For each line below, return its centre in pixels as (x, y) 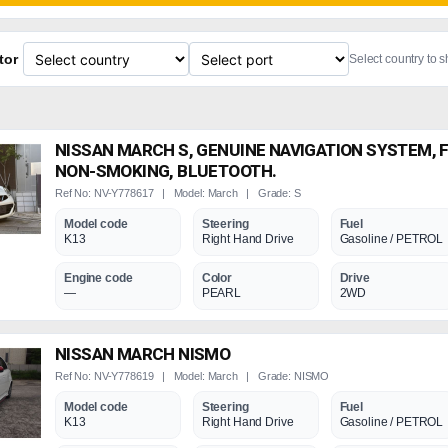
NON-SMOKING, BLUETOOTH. (166, 171)
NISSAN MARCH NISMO (143, 354)
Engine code (98, 278)
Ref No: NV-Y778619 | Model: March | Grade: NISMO (192, 376)
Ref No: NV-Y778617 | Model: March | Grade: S (178, 193)
